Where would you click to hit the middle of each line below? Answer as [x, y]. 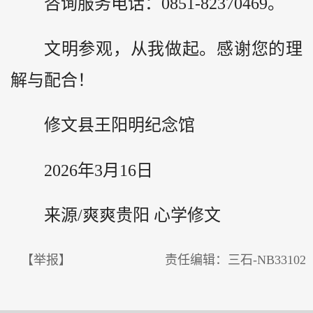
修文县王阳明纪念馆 [119, 125]
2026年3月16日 [99, 170]
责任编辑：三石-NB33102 [235, 260]
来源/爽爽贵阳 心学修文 [132, 216]
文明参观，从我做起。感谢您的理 [173, 49]
